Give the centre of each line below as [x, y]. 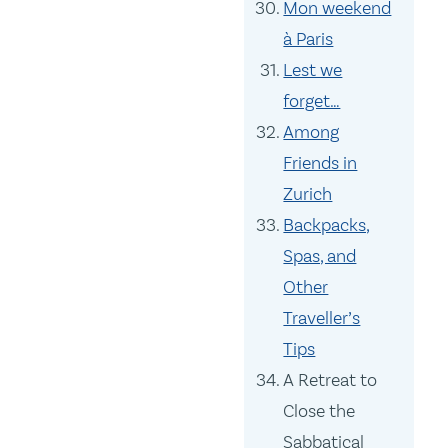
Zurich [308, 194]
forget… [312, 101]
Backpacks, [327, 225]
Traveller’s [322, 318]
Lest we [313, 70]
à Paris [308, 39]
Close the [319, 411]
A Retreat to [330, 380]
